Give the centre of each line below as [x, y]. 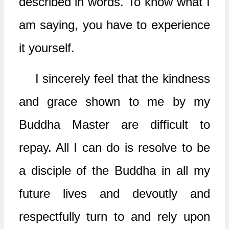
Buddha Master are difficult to [114, 124]
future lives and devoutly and [114, 193]
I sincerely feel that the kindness [122, 78]
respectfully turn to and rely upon [114, 216]
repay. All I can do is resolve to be [114, 147]
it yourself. [47, 48]
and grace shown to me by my [114, 101]
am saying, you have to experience [114, 25]
